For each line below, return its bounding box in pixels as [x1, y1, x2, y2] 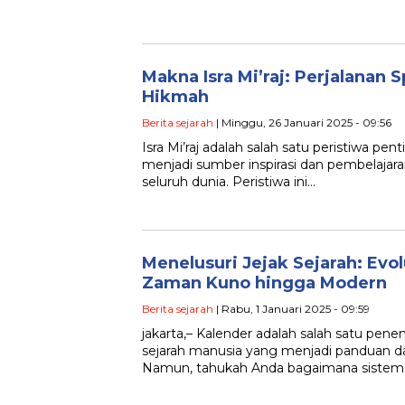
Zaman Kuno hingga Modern [142, 273, 387, 294]
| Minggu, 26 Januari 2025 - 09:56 [213, 116, 391, 130]
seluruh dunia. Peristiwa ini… [142, 174, 316, 191]
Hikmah [142, 87, 209, 108]
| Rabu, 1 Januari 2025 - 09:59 [213, 302, 370, 316]
